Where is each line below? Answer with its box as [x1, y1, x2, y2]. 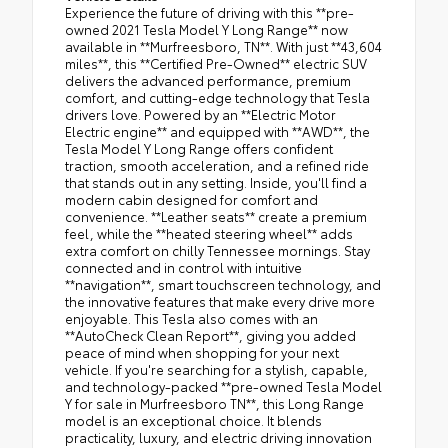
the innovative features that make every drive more [65, 292, 375, 311]
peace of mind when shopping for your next [65, 343, 339, 362]
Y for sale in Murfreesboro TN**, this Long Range [65, 394, 364, 413]
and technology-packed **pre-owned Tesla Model [65, 377, 382, 396]
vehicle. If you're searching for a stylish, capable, [65, 360, 368, 379]
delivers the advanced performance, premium [65, 71, 351, 90]
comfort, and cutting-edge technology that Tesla [65, 88, 370, 107]
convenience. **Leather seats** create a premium [65, 207, 367, 226]
